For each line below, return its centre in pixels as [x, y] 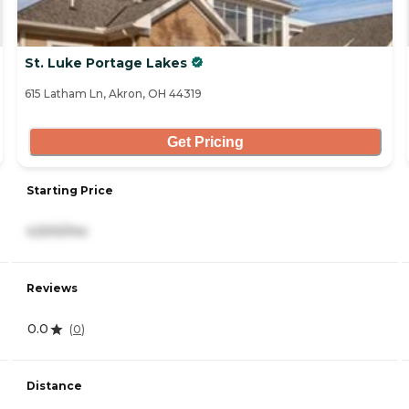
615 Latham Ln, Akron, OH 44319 [113, 94]
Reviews [52, 288]
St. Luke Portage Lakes [106, 63]
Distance [54, 386]
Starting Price [70, 191]
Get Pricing [205, 142]
